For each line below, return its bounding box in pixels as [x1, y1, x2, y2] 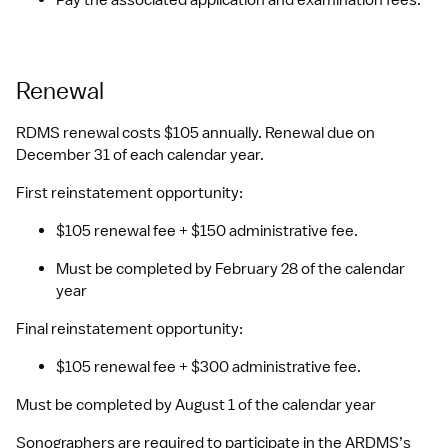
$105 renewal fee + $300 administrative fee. [56, 357, 364, 377]
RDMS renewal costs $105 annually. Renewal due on [16, 123, 375, 143]
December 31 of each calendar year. [16, 145, 264, 165]
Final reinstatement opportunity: [16, 319, 246, 339]
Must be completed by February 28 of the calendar [56, 259, 405, 279]
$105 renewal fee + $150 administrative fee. [56, 221, 361, 241]
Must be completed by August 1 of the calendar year [16, 395, 376, 415]
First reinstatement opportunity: [16, 183, 246, 203]
